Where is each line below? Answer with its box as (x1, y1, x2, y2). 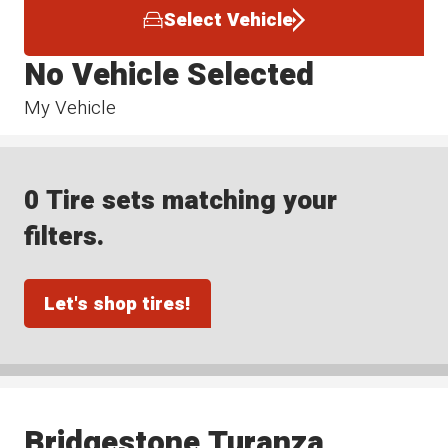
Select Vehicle (163, 6, 293, 35)
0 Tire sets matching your (24, 181, 338, 221)
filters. (24, 217, 105, 257)
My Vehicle (24, 93, 117, 122)
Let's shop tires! (44, 289, 191, 318)
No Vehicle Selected (24, 51, 315, 98)
